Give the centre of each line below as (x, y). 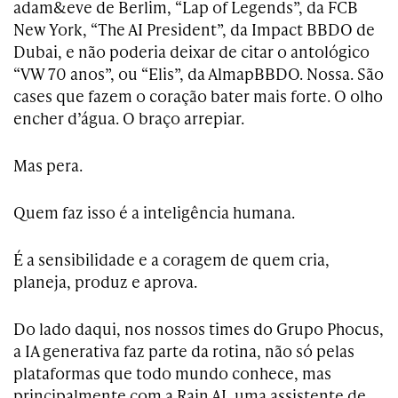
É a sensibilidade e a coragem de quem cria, (171, 259)
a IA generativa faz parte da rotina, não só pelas (184, 350)
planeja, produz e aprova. (105, 281)
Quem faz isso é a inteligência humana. (154, 212)
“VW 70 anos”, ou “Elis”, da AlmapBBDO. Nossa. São (199, 73)
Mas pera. (48, 165)
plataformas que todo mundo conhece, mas (172, 373)
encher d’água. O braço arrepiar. (129, 118)
